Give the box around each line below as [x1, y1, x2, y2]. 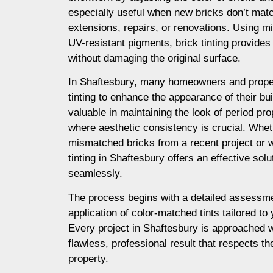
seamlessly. [68, 168, 122, 180]
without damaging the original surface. [68, 52, 241, 64]
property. [68, 252, 108, 264]
